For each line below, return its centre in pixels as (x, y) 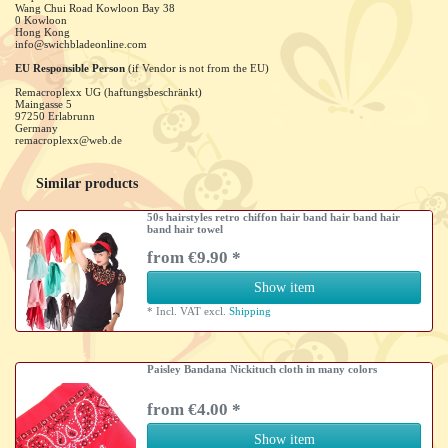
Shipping (250, 311)
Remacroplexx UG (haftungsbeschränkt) (108, 92)
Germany (36, 128)
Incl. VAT (179, 311)
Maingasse (39, 104)
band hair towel (185, 229)
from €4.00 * (194, 410)
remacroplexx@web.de (68, 140)
